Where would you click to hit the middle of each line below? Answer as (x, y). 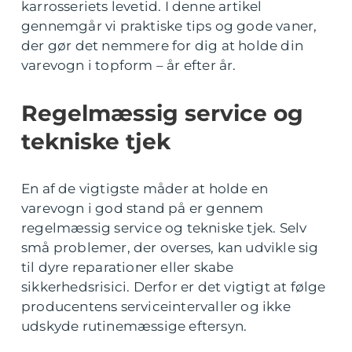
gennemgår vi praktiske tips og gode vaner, (169, 26)
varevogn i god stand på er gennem (143, 208)
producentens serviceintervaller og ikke (156, 306)
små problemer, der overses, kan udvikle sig (170, 247)
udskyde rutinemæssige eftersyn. (134, 326)
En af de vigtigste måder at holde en (145, 189)
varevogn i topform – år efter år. (129, 65)
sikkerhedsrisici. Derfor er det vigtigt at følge (174, 287)
